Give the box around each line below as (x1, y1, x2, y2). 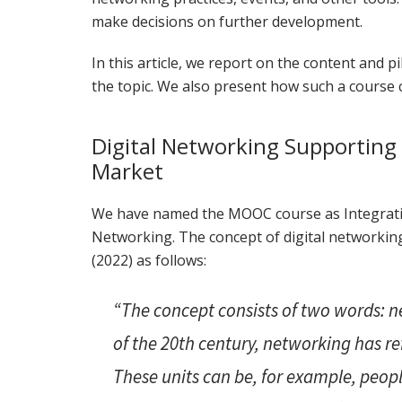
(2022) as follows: (92, 250, 206, 271)
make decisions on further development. (92, 12, 363, 32)
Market (92, 156, 163, 187)
